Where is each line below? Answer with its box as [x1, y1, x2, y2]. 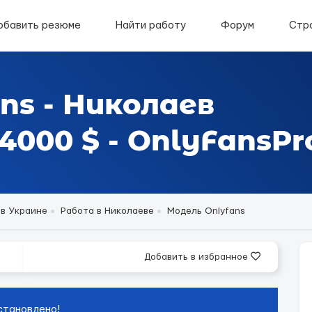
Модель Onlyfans [167, 206, 245, 216]
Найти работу [116, 20, 186, 31]
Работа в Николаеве [61, 206, 154, 216]
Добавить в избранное [144, 252, 251, 262]
